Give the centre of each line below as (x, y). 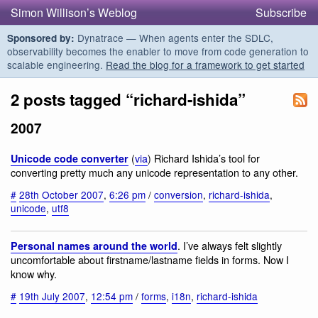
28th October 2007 (61, 194)
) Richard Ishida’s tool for (204, 158)
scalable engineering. (56, 65)
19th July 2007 (52, 296)
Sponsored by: (41, 38)
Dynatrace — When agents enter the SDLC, (174, 38)
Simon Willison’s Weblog (74, 12)
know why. (34, 274)
